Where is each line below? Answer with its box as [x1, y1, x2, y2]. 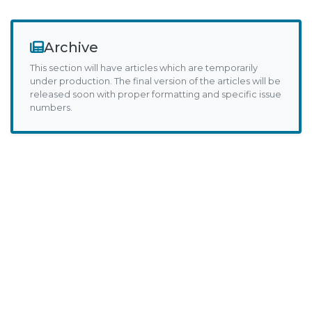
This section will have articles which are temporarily [30, 63, 258, 73]
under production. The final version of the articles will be [30, 76, 281, 86]
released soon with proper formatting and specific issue [30, 89, 281, 100]
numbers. [30, 102, 72, 113]
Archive [44, 39, 98, 56]
